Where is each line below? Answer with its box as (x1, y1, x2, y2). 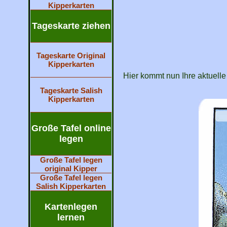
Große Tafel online (31, 123, 111, 133)
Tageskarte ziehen (31, 21, 110, 31)
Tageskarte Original (36, 51, 105, 60)
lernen (57, 212, 85, 222)
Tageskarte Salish (40, 86, 102, 95)
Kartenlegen (45, 202, 97, 212)
